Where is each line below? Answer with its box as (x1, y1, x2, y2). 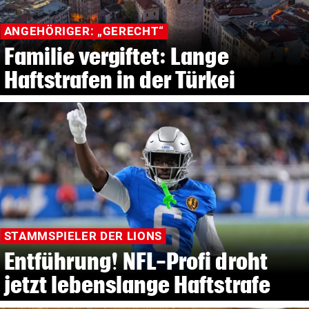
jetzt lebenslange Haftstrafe (3, 271, 270, 297)
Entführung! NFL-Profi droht (3, 248, 268, 274)
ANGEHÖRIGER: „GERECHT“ (3, 24, 164, 39)
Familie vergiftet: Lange (3, 43, 229, 69)
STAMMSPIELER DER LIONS (3, 229, 162, 243)
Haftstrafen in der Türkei (3, 66, 235, 92)
